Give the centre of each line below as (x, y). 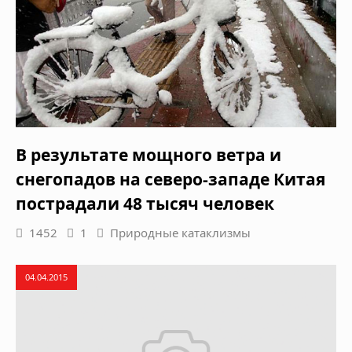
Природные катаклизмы (180, 232)
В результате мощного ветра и (148, 154)
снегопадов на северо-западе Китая (170, 179)
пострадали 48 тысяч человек (145, 203)
